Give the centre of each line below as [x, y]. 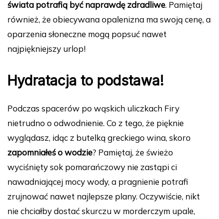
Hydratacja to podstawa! [86, 81]
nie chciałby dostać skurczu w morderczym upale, [101, 211]
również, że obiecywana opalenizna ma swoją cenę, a [109, 20]
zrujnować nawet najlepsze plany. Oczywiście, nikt [104, 197]
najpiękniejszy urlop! [46, 49]
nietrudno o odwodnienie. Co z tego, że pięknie [96, 123]
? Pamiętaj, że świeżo [133, 153]
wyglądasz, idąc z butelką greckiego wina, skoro [99, 138]
